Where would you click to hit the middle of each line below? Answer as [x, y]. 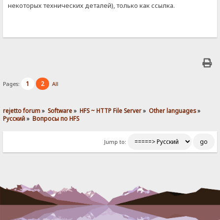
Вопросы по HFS [56, 118]
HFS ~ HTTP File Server [111, 110]
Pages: [12, 83]
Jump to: [115, 142]
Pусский [14, 118]
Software [60, 110]
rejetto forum [22, 110]
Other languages [173, 110]
